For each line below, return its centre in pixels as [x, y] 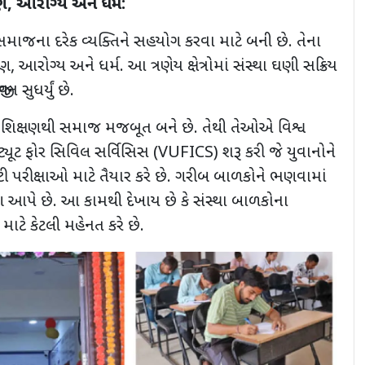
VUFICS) [190, 154]
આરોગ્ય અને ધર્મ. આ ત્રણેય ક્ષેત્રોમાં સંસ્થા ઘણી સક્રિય [178, 67]
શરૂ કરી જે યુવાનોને [279, 154]
